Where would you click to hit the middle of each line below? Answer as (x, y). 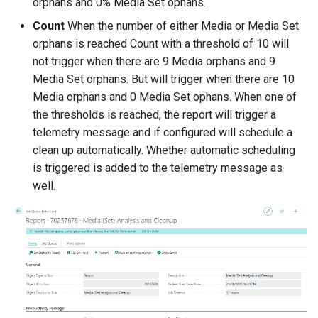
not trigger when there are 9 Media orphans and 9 (154, 61)
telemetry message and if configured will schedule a (163, 132)
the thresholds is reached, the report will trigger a (154, 114)
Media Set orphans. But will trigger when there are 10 (164, 79)
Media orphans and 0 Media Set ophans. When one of (165, 97)
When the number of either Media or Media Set (182, 26)
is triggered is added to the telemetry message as (158, 168)
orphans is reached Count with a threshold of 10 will (161, 43)
